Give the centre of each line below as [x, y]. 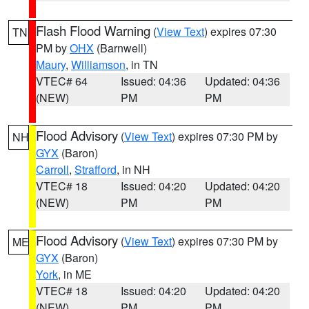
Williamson [98, 64]
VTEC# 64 [62, 81]
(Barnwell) [120, 48]
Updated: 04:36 [243, 81]
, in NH [133, 169]
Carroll [52, 169]
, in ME [75, 274]
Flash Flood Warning [93, 30]
